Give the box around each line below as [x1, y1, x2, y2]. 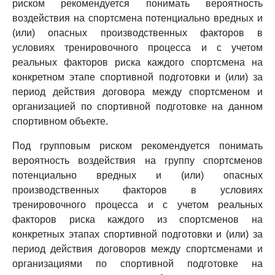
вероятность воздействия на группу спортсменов [12, 155, 263, 166]
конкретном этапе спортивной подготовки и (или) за [12, 72, 263, 82]
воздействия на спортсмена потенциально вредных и [12, 13, 263, 23]
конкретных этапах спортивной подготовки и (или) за [12, 229, 263, 239]
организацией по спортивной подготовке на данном [12, 101, 263, 112]
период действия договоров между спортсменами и [12, 244, 263, 254]
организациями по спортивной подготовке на [12, 258, 263, 269]
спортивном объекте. [12, 116, 108, 126]
